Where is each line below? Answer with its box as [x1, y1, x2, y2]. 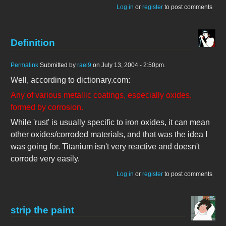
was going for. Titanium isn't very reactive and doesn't [11, 142, 200, 151]
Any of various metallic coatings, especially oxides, [11, 91, 192, 100]
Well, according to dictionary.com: [11, 76, 130, 85]
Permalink [11, 62, 38, 69]
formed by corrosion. [11, 103, 83, 112]
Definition [11, 37, 55, 48]
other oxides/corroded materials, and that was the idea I [11, 130, 207, 139]
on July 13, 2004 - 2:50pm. [91, 62, 165, 69]
